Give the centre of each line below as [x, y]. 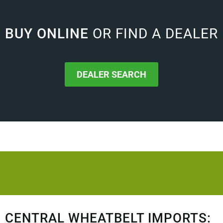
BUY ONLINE [49, 33]
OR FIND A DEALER [155, 33]
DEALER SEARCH [111, 75]
